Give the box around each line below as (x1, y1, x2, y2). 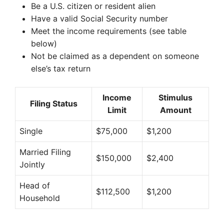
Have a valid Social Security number (31, 13, 168, 23)
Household (19, 193, 60, 203)
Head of (19, 180, 50, 190)
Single (19, 126, 42, 136)
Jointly (19, 159, 45, 169)
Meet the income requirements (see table (31, 26, 186, 36)
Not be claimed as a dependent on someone (31, 51, 199, 61)
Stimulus (158, 92, 192, 102)
